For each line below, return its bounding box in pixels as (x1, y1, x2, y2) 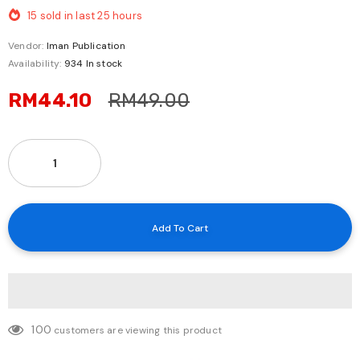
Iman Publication (46, 39, 125, 53)
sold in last (39, 9, 98, 23)
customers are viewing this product (54, 324, 223, 337)
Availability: (8, 57, 62, 71)
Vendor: (8, 39, 44, 53)
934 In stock (63, 57, 123, 71)
